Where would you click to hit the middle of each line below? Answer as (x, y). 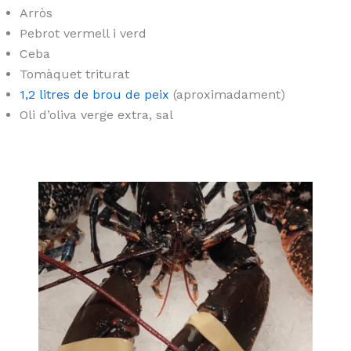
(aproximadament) (227, 95)
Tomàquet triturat (74, 74)
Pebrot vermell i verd (83, 34)
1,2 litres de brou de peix (94, 95)
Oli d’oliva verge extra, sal (96, 115)
